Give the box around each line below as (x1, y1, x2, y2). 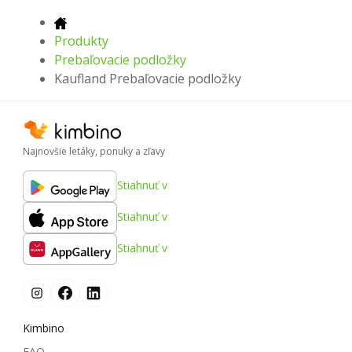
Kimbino (23, 321, 64, 336)
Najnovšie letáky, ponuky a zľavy (23, 145, 165, 159)
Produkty (54, 31, 108, 49)
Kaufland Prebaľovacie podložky (54, 69, 241, 87)
